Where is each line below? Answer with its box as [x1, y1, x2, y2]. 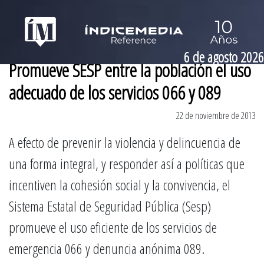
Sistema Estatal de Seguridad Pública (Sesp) [9, 196, 211, 216]
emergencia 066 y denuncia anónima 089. [9, 239, 204, 258]
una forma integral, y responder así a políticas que [9, 154, 245, 173]
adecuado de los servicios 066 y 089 [9, 80, 221, 105]
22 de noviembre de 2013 [176, 109, 255, 122]
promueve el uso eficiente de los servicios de [9, 217, 217, 237]
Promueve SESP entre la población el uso [9, 57, 251, 82]
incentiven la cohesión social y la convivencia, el [9, 175, 230, 194]
